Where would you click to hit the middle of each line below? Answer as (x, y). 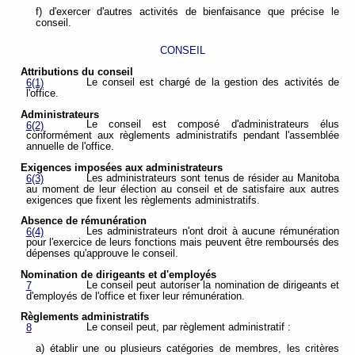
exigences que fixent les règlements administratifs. (143, 200)
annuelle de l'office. (70, 147)
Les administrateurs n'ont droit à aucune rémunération (212, 232)
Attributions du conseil (77, 73)
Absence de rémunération (84, 221)
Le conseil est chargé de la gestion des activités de (212, 82)
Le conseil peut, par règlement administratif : (188, 328)
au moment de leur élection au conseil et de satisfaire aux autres (182, 189)
